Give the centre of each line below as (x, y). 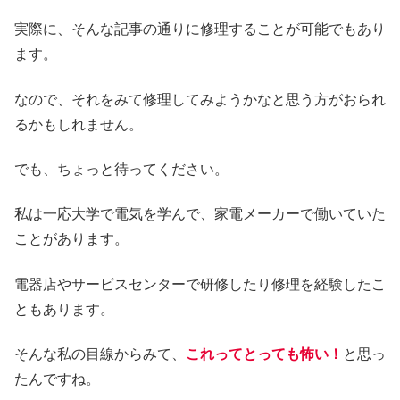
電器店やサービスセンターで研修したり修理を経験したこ (200, 284)
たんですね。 (57, 379)
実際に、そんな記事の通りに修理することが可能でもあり (200, 29)
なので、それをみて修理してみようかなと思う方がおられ (200, 99)
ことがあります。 (71, 239)
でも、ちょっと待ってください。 (121, 169)
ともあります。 (64, 309)
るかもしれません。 (79, 124)
